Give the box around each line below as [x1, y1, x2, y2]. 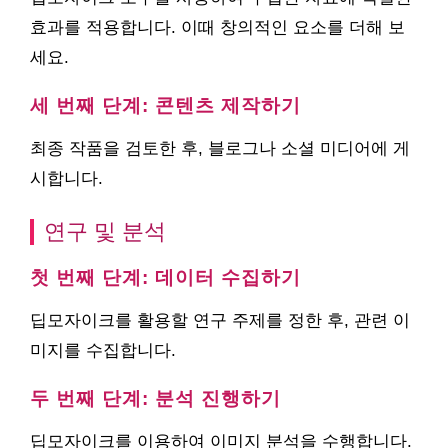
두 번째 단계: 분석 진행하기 [30, 388, 281, 409]
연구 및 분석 [44, 219, 166, 244]
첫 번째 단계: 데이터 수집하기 [30, 267, 301, 288]
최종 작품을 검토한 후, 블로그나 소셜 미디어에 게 [30, 139, 410, 158]
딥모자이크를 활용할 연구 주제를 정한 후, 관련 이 [30, 311, 410, 330]
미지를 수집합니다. [30, 341, 176, 360]
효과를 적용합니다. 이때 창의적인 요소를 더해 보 [30, 18, 405, 37]
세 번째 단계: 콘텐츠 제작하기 [30, 95, 301, 116]
